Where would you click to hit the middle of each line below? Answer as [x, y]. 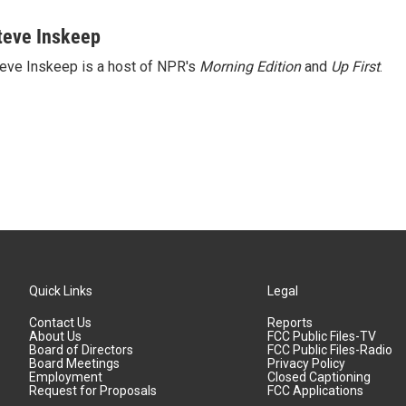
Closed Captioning [319, 377]
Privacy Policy [307, 363]
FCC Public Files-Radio [330, 350]
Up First [355, 67]
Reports [290, 323]
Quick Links [61, 291]
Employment [66, 377]
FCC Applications [316, 391]
